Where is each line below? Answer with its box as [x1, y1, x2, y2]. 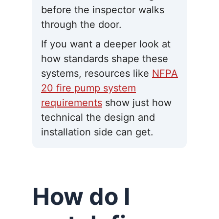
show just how [102, 97, 172, 109]
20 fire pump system [41, 82, 136, 94]
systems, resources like [41, 67, 152, 80]
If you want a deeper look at [41, 38, 171, 50]
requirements [41, 97, 102, 109]
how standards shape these [41, 53, 168, 65]
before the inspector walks [41, 4, 164, 16]
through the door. [41, 19, 122, 31]
